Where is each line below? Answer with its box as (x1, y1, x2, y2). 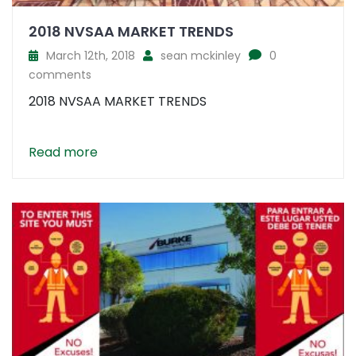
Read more (29, 143, 98, 162)
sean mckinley (161, 48, 241, 64)
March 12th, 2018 (46, 48, 135, 64)
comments (29, 67, 91, 83)
